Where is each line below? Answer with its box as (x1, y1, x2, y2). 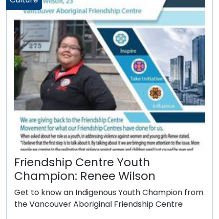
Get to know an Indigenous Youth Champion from (14, 187, 203, 198)
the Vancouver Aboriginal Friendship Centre (14, 198, 183, 210)
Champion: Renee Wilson (14, 168, 155, 184)
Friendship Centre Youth (14, 154, 150, 171)
